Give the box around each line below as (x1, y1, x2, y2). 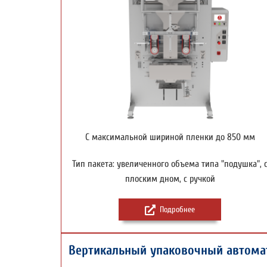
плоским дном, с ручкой (125, 173, 215, 184)
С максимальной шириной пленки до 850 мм (85, 132, 255, 142)
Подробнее (160, 204, 195, 215)
